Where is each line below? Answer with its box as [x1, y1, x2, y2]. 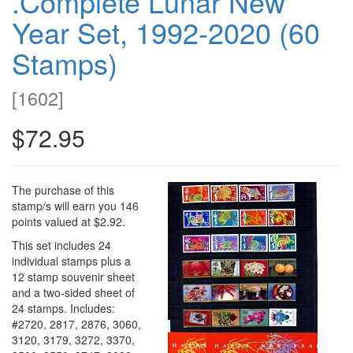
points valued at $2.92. [12, 213, 125, 229]
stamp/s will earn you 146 [12, 197, 139, 214]
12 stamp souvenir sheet [12, 268, 135, 284]
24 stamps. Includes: [12, 299, 115, 316]
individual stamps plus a [12, 252, 131, 269]
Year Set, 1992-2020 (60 [12, 11, 320, 52]
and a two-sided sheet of [12, 284, 135, 300]
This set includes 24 [12, 236, 111, 253]
